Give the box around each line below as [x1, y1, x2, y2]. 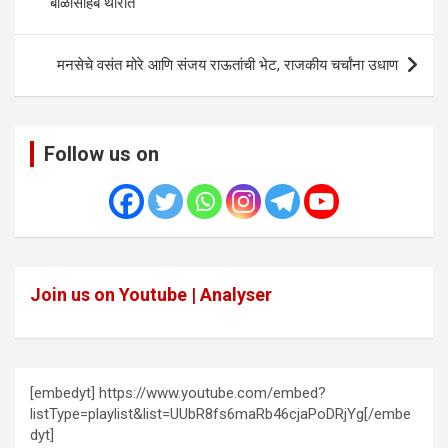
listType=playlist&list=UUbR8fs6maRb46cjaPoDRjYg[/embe [30, 405, 411, 424]
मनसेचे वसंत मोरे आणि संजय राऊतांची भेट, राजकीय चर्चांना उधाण [57, 56, 398, 75]
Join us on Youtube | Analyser [30, 284, 272, 306]
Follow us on [44, 142, 159, 167]
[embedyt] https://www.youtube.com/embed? [30, 384, 326, 403]
